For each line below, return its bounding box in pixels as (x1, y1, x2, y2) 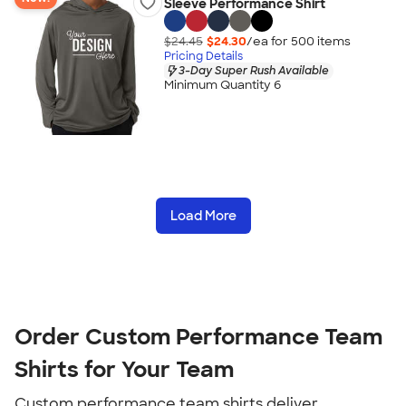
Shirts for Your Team (14, 355, 234, 383)
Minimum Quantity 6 (163, 77, 281, 93)
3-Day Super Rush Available (178, 63, 329, 78)
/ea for (246, 33, 291, 49)
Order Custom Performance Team (14, 323, 382, 351)
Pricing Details (163, 48, 243, 63)
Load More (169, 208, 237, 224)
